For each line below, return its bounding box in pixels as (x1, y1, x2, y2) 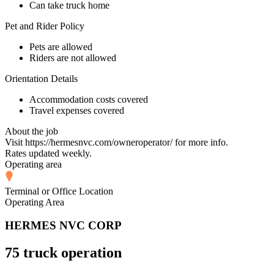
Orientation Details (5, 73, 78, 84)
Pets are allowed (29, 41, 92, 52)
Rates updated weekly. (5, 147, 92, 158)
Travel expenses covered (29, 105, 124, 116)
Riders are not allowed (29, 52, 116, 63)
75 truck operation (5, 245, 122, 261)
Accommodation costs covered (29, 94, 148, 105)
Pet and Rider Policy (5, 20, 84, 31)
